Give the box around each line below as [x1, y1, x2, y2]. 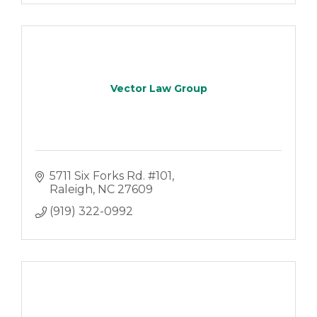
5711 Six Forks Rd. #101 [49, 169, 172, 183]
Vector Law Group [110, 82, 207, 95]
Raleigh [49, 183, 93, 197]
